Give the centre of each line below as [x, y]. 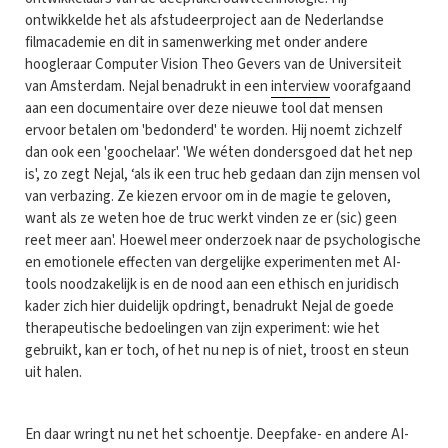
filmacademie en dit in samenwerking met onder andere [196, 42]
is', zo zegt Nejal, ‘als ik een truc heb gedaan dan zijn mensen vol [222, 174]
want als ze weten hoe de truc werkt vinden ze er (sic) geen [211, 218]
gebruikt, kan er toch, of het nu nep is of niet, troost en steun [217, 350]
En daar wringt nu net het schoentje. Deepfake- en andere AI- [217, 434]
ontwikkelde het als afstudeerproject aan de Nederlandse [204, 20]
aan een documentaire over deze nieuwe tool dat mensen [204, 108]
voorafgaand [370, 86]
